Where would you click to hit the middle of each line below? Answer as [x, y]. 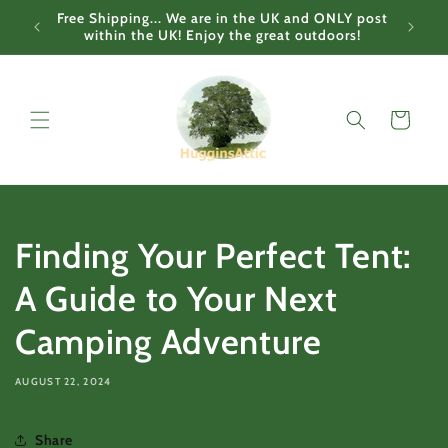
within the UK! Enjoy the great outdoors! [222, 35]
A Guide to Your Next [176, 299]
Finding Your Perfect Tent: [213, 256]
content [57, 31]
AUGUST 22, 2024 [63, 382]
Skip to [54, 13]
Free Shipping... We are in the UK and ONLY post [222, 18]
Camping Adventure [168, 342]
